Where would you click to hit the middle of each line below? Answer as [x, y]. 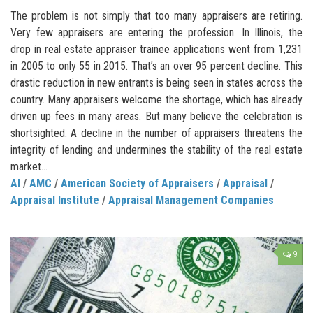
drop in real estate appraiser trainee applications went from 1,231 [156, 49]
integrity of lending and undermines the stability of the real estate [156, 150]
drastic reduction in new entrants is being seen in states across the [156, 82]
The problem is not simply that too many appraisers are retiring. [156, 15]
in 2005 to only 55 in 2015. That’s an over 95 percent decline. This [156, 66]
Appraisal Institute [55, 200]
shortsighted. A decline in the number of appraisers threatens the [156, 133]
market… [29, 166]
